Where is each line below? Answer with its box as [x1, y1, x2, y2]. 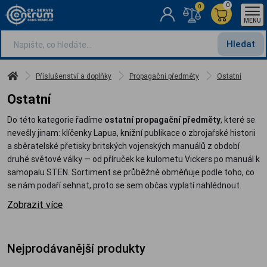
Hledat [226, 38, 255, 49]
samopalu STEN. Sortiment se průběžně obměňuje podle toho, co [7, 167, 254, 178]
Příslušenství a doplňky [36, 72, 111, 80]
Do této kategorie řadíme [7, 114, 104, 125]
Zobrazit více [7, 198, 63, 210]
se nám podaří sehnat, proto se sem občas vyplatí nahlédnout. [7, 180, 241, 191]
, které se [221, 114, 255, 125]
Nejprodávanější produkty [7, 241, 145, 256]
